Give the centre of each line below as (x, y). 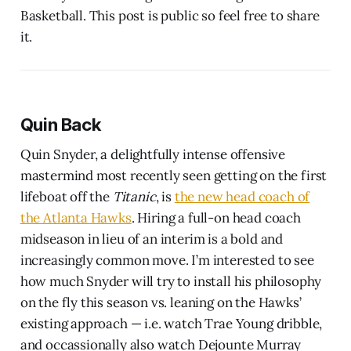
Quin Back (61, 124)
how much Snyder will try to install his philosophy (171, 281)
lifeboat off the (66, 196)
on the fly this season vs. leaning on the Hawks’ (161, 302)
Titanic (134, 196)
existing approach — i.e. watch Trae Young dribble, (171, 323)
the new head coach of (242, 196)
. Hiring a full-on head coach (216, 217)
